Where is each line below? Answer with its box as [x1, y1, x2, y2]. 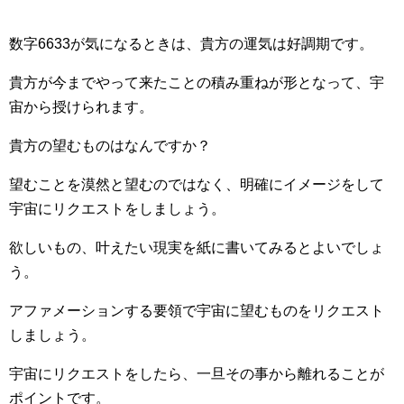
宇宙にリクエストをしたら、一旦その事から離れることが [9, 366, 384, 381]
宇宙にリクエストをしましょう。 [9, 201, 225, 216]
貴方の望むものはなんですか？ [9, 138, 211, 153]
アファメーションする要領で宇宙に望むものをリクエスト [9, 303, 384, 318]
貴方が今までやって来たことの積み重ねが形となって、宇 [9, 75, 384, 90]
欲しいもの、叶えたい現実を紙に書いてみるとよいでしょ [9, 240, 384, 255]
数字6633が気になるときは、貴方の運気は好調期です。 [9, 36, 373, 51]
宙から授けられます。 [9, 99, 153, 115]
